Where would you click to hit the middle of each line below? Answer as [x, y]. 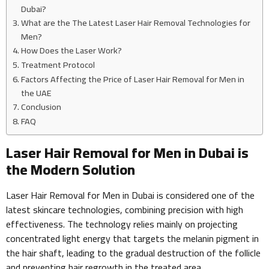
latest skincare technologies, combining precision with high [125, 210]
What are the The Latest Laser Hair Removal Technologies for [135, 23]
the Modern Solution [71, 170]
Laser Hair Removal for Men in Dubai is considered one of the [130, 195]
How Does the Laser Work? [71, 50]
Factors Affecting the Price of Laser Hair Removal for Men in [132, 79]
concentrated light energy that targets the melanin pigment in [132, 239]
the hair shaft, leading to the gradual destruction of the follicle [133, 253]
